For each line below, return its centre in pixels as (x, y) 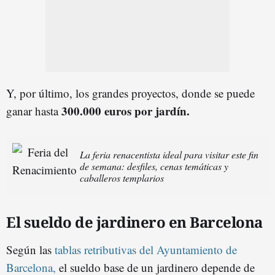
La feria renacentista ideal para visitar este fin (169, 154)
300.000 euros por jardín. (126, 110)
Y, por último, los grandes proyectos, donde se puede (130, 93)
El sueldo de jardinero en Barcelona (134, 222)
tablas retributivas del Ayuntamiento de (146, 249)
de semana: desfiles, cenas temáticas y (154, 166)
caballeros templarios (122, 177)
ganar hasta (34, 110)
